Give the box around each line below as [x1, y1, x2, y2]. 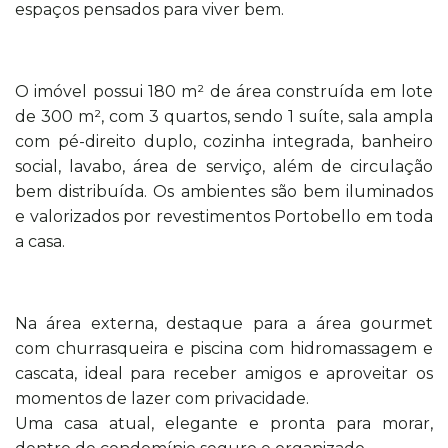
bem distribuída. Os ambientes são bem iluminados [15, 181, 433, 201]
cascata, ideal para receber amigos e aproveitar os [15, 363, 433, 383]
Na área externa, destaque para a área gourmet [15, 313, 433, 333]
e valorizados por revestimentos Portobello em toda [15, 206, 433, 226]
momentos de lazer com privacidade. [15, 388, 309, 408]
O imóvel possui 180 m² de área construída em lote [15, 81, 433, 101]
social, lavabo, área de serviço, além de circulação [15, 156, 433, 176]
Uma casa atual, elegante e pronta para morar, [15, 413, 433, 433]
